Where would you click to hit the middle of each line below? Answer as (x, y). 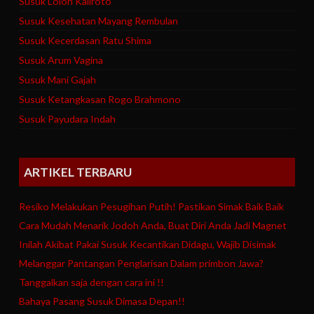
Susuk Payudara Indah (68, 119)
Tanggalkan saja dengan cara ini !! (92, 282)
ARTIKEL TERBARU (78, 172)
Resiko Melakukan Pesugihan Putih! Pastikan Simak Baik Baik (152, 207)
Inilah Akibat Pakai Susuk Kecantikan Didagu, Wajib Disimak (148, 245)
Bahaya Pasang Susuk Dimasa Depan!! (102, 301)
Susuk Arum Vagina (61, 60)
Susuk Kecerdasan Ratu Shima (86, 41)
